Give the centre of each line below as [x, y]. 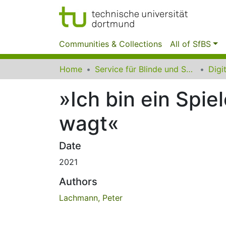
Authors [78, 182]
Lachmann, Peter [91, 198]
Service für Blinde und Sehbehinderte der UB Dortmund [189, 69]
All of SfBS [190, 44]
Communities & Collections [110, 44]
